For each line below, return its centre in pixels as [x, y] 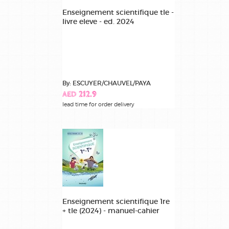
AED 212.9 [79, 95]
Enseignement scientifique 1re [116, 201]
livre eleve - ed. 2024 [98, 21]
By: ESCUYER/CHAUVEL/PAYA [107, 83]
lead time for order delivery [98, 104]
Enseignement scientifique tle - [118, 12]
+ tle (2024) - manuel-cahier [111, 210]
